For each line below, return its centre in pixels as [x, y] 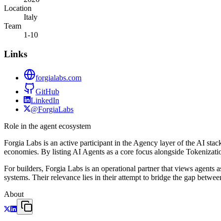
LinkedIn [45, 101]
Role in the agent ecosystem [47, 126]
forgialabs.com [58, 78]
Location [18, 8]
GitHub [47, 92]
